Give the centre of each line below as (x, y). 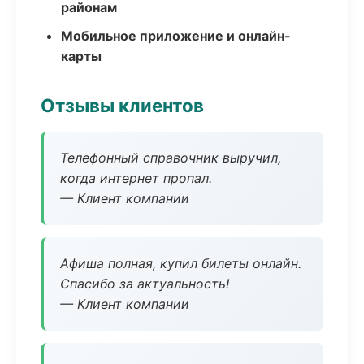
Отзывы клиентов (122, 105)
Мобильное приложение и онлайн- (176, 36)
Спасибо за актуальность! (145, 284)
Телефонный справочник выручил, (171, 158)
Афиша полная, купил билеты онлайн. (181, 263)
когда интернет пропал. (136, 178)
